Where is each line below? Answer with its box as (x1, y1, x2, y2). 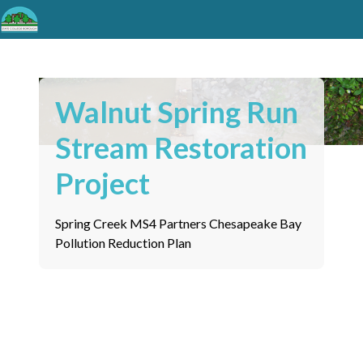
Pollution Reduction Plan (55, 235, 191, 250)
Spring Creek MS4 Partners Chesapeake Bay (55, 216, 301, 231)
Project (55, 165, 150, 201)
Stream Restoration (55, 130, 307, 165)
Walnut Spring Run (55, 94, 298, 130)
